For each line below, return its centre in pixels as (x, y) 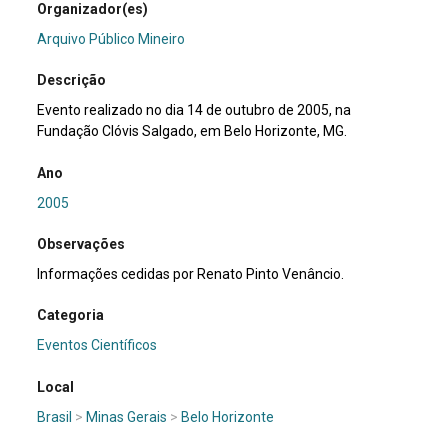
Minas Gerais (127, 416)
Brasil (55, 416)
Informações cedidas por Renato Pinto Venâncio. (191, 273)
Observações (81, 243)
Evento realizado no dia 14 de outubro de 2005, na (194, 110)
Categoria (71, 315)
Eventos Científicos (97, 345)
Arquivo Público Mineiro (111, 38)
